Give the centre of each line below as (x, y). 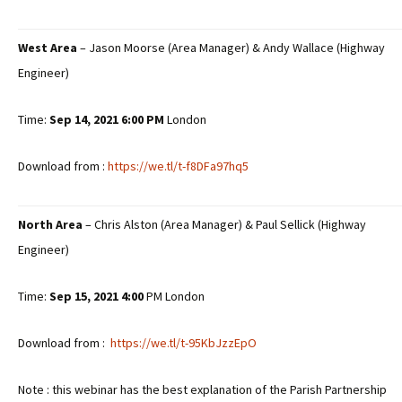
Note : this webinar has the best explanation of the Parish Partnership (202, 389)
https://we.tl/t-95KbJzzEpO (184, 343)
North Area (50, 224)
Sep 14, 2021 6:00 (96, 119)
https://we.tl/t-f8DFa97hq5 (178, 166)
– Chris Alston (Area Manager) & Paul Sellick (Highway (224, 224)
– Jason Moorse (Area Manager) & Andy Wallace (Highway (231, 48)
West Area (48, 48)
